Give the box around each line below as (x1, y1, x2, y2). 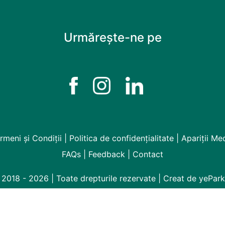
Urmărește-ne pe (63, 30, 162, 45)
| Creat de (158, 173, 199, 183)
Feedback (88, 149, 125, 159)
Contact (133, 149, 163, 159)
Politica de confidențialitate (69, 133, 174, 143)
